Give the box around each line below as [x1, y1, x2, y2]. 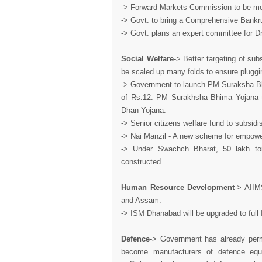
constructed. [121, 157, 163, 166]
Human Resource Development [121, 183, 235, 192]
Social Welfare [121, 54, 174, 63]
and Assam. [121, 196, 161, 205]
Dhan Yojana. [121, 106, 166, 115]
